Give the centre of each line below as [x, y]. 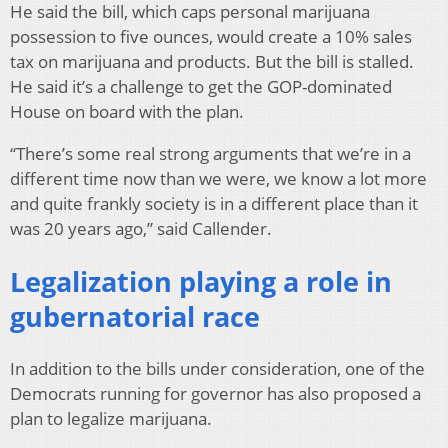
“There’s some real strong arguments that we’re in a [210, 154]
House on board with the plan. [127, 112]
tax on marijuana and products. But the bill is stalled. [212, 62]
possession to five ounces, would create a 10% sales [211, 37]
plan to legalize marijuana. [111, 419]
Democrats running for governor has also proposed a [215, 394]
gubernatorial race [135, 316]
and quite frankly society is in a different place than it [214, 204]
